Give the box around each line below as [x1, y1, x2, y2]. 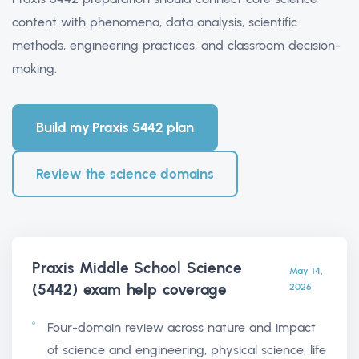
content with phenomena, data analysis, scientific [12, 14, 297, 30]
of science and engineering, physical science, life [47, 341, 326, 357]
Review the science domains [36, 165, 214, 182]
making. [12, 60, 57, 76]
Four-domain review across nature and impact [47, 319, 316, 335]
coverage [156, 280, 228, 299]
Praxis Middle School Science [32, 258, 242, 277]
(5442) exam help [32, 280, 157, 299]
